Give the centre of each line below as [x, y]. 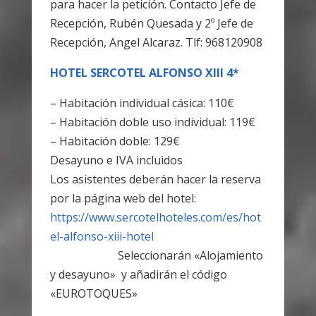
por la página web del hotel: [123, 198]
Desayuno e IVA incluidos [116, 160]
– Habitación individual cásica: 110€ [142, 103]
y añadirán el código [171, 274]
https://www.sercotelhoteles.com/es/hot [155, 217]
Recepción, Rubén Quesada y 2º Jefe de [151, 23]
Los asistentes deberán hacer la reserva [155, 179]
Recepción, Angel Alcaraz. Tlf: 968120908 [156, 42]
